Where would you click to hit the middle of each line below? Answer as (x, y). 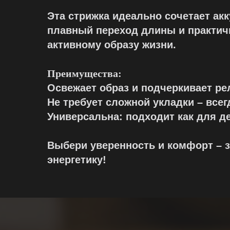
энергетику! (77, 159)
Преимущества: (84, 73)
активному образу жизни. (112, 44)
